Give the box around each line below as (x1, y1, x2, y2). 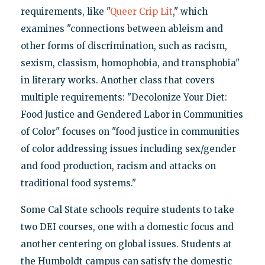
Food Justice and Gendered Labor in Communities (20, 109, 243, 121)
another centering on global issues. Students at (20, 238, 232, 250)
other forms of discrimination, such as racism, (20, 40, 227, 52)
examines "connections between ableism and (20, 23, 223, 35)
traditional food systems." (20, 177, 136, 189)
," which (172, 6, 208, 18)
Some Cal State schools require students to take (20, 204, 234, 216)
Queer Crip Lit (109, 6, 173, 18)
